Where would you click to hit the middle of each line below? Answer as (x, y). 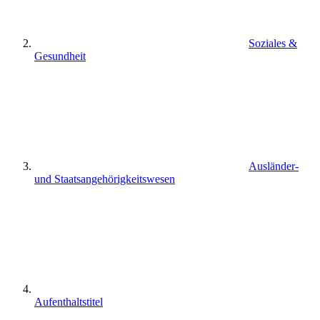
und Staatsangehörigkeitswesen (105, 179)
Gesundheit (60, 56)
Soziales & (273, 43)
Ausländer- (274, 166)
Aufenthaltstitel (69, 301)
